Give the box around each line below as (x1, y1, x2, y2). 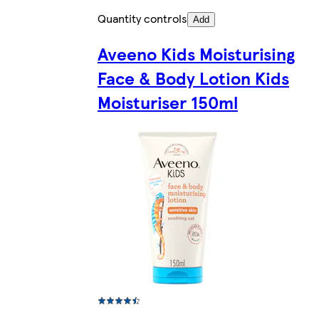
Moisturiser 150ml (98, 90, 238, 115)
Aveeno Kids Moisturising (98, 41, 295, 66)
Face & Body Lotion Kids (98, 66, 289, 90)
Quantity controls (98, 10, 187, 27)
